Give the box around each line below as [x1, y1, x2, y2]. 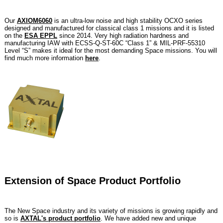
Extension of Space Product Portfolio [4, 175, 181, 186]
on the [4, 31, 24, 39]
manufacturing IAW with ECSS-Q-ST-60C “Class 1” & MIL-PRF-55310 [4, 39, 205, 47]
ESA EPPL [24, 31, 57, 39]
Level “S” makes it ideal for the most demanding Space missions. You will [4, 46, 217, 54]
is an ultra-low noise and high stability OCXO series [52, 16, 203, 24]
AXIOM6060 [17, 16, 52, 24]
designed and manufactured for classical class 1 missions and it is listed [4, 24, 214, 32]
